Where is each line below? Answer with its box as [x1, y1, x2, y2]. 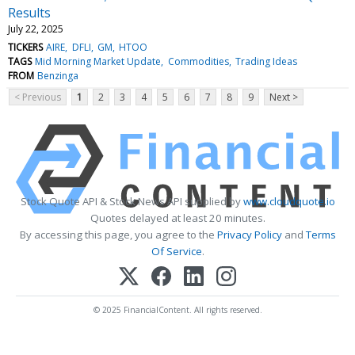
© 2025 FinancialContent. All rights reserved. [93, 303, 262, 315]
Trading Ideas [235, 54, 297, 68]
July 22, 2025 [8, 21, 63, 36]
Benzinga [37, 68, 79, 82]
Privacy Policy [216, 227, 282, 242]
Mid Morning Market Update [35, 54, 162, 68]
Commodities [167, 54, 229, 68]
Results [8, 3, 51, 21]
